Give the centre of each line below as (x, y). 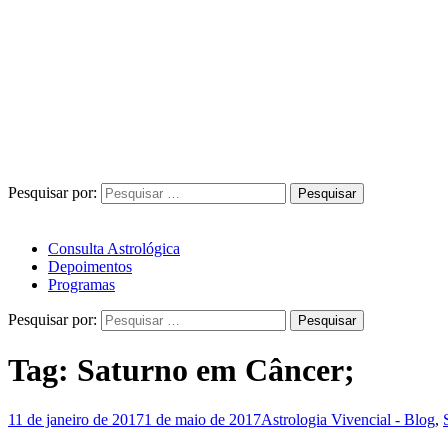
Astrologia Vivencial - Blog (348, 419)
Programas (81, 284)
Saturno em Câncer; (216, 370)
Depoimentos (90, 266)
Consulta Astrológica (114, 248)
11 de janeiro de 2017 (76, 419)
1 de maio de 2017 (202, 419)
